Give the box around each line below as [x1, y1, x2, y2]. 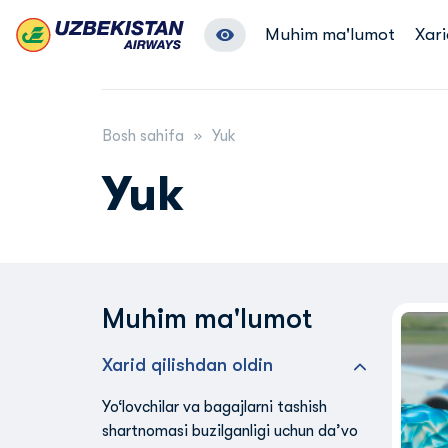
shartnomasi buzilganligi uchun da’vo [102, 422, 358, 440]
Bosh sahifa [102, 127, 184, 145]
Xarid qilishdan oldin [102, 355, 273, 375]
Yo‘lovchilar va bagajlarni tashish [102, 398, 327, 416]
